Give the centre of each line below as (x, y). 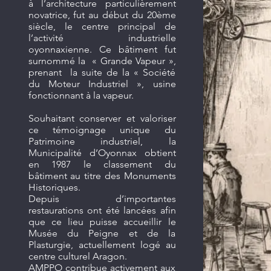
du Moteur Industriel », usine (102, 84)
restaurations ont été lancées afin (102, 210)
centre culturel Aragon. (77, 256)
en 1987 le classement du (102, 164)
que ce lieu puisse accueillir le (102, 222)
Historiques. (54, 187)
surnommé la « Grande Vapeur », (102, 61)
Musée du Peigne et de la (102, 233)
